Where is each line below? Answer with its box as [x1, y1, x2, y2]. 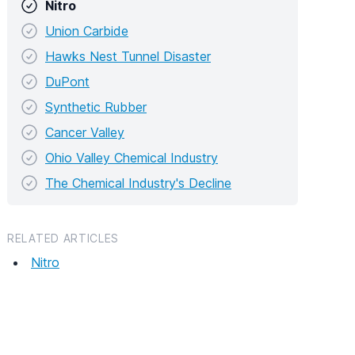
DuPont [45, 73, 90, 90]
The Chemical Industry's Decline [45, 174, 231, 191]
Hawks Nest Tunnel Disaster [45, 48, 211, 64]
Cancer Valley [45, 124, 124, 140]
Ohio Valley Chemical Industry [45, 149, 218, 166]
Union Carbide [45, 22, 128, 39]
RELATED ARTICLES [7, 231, 120, 245]
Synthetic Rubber [45, 98, 147, 115]
